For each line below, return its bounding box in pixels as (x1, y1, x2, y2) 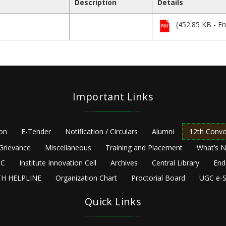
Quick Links (84, 195, 142, 209)
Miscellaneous (45, 143, 91, 153)
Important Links (73, 90, 153, 104)
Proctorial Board (131, 173, 185, 183)
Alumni (152, 127, 174, 137)
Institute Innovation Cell (19, 158, 96, 168)
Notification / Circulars (65, 127, 138, 137)
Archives (110, 158, 138, 168)
